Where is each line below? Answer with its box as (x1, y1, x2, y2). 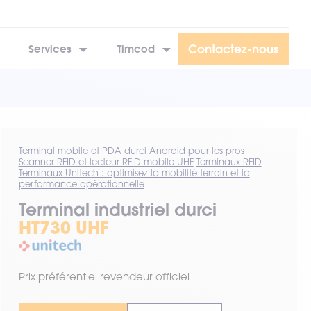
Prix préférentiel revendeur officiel (18, 269, 190, 283)
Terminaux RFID (196, 156, 262, 167)
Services (28, 42, 72, 56)
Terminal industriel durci (18, 198, 217, 221)
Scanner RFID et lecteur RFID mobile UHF (18, 156, 194, 167)
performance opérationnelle (18, 178, 144, 190)
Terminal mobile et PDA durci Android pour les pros (18, 145, 244, 156)
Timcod (117, 42, 155, 56)
